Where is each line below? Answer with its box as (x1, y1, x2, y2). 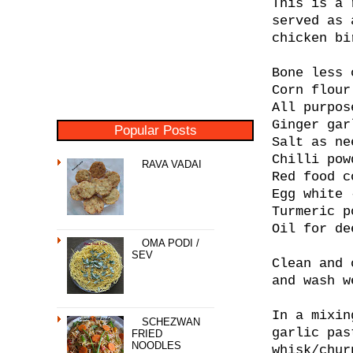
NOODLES (132, 339, 182, 351)
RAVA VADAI (142, 158, 203, 171)
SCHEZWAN (142, 315, 201, 328)
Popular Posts (113, 122, 197, 138)
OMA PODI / (142, 236, 200, 249)
